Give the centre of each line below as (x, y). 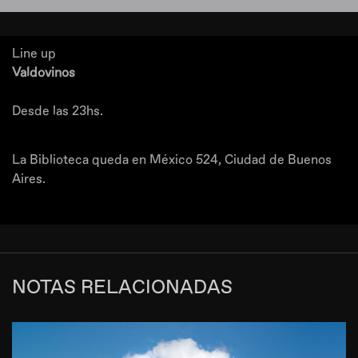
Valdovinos (44, 73)
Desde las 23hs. (58, 111)
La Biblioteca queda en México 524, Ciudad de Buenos (172, 160)
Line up (34, 54)
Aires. (29, 179)
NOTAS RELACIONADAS (122, 287)
